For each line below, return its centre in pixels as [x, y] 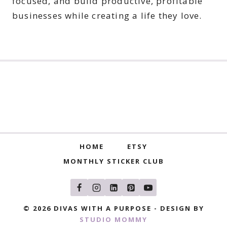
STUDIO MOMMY [113, 220]
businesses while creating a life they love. [107, 15]
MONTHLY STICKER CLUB [113, 161]
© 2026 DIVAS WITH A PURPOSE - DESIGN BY [113, 209]
